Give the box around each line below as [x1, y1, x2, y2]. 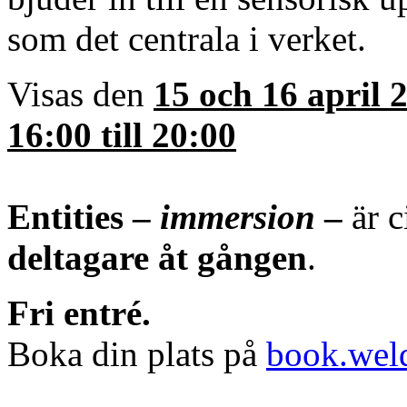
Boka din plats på [7, 333, 266, 373]
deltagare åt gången [7, 237, 307, 277]
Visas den [7, 74, 154, 114]
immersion [160, 196, 324, 236]
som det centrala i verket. [7, 18, 366, 58]
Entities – [7, 196, 160, 236]
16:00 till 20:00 [7, 114, 236, 154]
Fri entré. [7, 293, 151, 333]
